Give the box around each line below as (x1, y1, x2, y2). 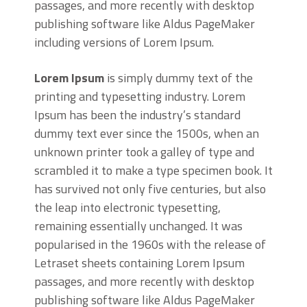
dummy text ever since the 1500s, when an (34, 124, 259, 143)
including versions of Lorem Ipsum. (34, 33, 214, 52)
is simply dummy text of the (104, 69, 253, 88)
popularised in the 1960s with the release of (34, 235, 266, 254)
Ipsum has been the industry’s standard (34, 106, 241, 125)
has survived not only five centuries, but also (34, 180, 266, 199)
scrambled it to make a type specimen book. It (34, 161, 273, 180)
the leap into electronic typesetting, (34, 198, 221, 217)
